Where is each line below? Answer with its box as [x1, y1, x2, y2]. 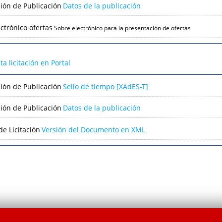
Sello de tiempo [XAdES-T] [63, 81, 149, 91]
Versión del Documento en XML [42, 124, 146, 134]
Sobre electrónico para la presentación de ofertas [54, 24, 191, 32]
